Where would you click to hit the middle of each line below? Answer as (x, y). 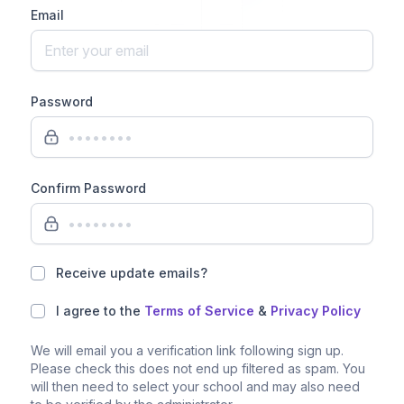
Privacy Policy (316, 311)
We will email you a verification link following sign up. (187, 350)
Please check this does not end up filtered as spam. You (198, 368)
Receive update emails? (132, 273)
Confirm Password (88, 188)
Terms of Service (199, 311)
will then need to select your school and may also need (195, 386)
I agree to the (100, 311)
